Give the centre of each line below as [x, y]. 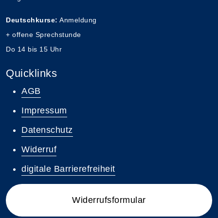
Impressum [44, 110]
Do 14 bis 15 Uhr [34, 50]
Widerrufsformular [109, 200]
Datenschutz [47, 130]
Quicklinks [31, 73]
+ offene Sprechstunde [44, 35]
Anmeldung [77, 20]
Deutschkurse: [32, 20]
